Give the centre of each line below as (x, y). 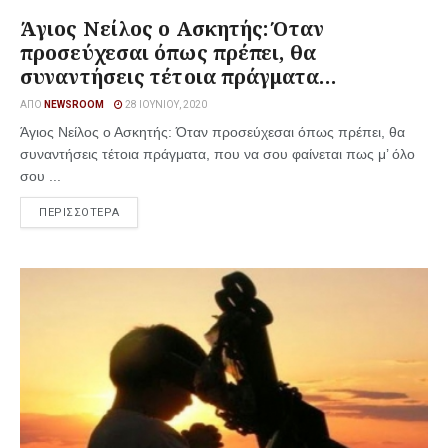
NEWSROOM (74, 104)
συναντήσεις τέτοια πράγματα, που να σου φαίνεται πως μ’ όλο (217, 154)
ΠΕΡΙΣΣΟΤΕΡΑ (79, 212)
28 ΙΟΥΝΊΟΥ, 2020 (165, 104)
